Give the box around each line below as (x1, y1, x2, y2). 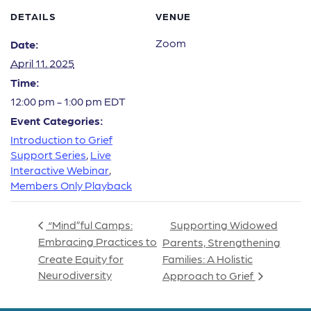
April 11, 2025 (10, 56, 74, 70)
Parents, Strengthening (162, 235, 280, 249)
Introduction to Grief (10, 133, 112, 146)
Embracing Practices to (38, 235, 157, 249)
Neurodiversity (38, 268, 112, 282)
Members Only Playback (10, 178, 132, 192)
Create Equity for (38, 251, 124, 265)
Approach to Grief (162, 269, 255, 283)
